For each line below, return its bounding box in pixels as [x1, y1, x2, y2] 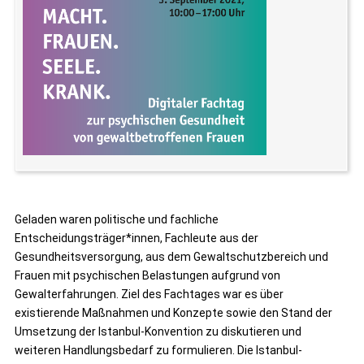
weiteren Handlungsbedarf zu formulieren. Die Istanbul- [15, 344, 302, 357]
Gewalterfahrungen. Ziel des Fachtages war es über [15, 288, 284, 301]
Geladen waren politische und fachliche [15, 213, 219, 227]
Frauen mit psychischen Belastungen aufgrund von [15, 269, 280, 283]
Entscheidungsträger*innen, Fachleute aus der [15, 232, 258, 245]
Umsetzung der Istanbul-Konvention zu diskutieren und [15, 325, 301, 339]
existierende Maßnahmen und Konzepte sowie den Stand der [15, 306, 332, 320]
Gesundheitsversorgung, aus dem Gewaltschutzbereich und [15, 250, 328, 264]
